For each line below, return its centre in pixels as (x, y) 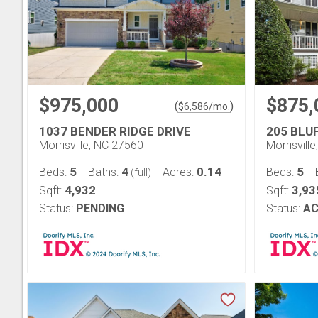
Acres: (180, 172)
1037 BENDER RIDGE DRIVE (115, 131)
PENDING (100, 208)
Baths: (105, 172)
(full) (140, 172)
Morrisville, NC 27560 (91, 145)
